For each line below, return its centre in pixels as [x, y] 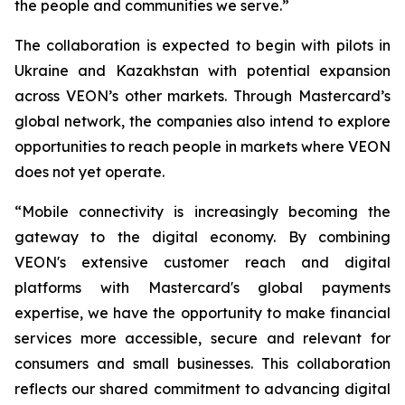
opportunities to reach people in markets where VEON [202, 147]
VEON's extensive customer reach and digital [202, 263]
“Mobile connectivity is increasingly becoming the [202, 212]
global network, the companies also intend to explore [202, 122]
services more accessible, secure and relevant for [202, 339]
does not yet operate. [89, 172]
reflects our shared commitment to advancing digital [202, 389]
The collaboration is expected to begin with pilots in [202, 46]
